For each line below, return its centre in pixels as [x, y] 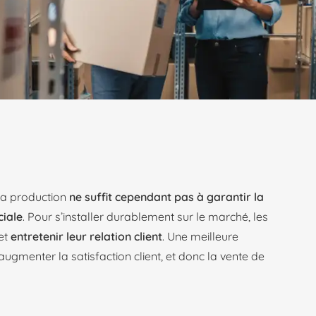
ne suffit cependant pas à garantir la [166, 197]
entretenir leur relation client [86, 236]
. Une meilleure [200, 236]
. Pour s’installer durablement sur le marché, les [145, 217]
